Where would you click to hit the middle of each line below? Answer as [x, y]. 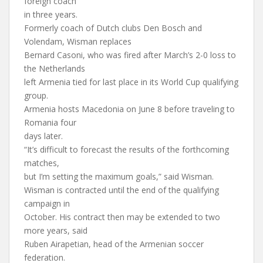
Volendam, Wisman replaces [78, 41]
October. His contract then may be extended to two [122, 217]
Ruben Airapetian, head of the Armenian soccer [114, 244]
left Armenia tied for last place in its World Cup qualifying [131, 82]
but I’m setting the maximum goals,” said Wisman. [119, 176]
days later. [43, 136]
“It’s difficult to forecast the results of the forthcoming [127, 149]
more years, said [56, 230]
